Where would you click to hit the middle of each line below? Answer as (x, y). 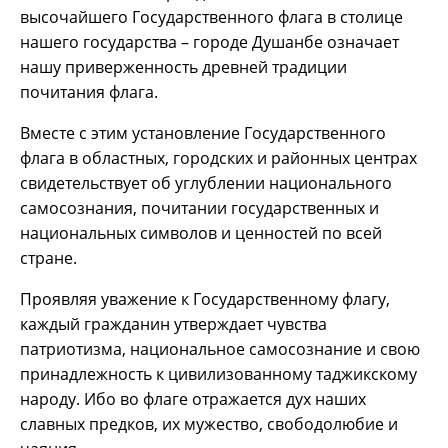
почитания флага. (89, 91)
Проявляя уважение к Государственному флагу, (205, 298)
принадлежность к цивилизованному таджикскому (218, 373)
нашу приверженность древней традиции (183, 66)
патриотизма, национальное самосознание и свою (220, 348)
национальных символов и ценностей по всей (201, 232)
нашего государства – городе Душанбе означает (209, 41)
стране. (48, 257)
